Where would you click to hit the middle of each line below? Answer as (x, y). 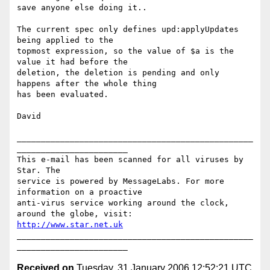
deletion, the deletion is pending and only (118, 73)
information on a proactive (80, 192)
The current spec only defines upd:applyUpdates (128, 30)
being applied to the (65, 40)
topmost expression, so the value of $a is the (125, 51)
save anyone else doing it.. (82, 8)
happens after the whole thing (87, 84)
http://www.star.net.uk (70, 225)
